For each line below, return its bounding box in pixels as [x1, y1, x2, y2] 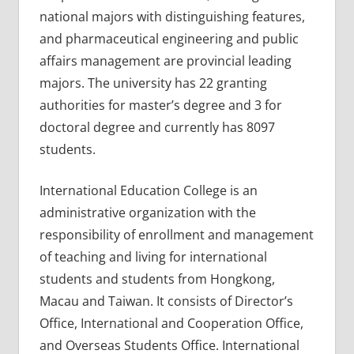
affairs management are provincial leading [39, 51, 292, 70]
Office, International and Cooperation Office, [39, 314, 303, 332]
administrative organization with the [39, 203, 256, 221]
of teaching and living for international [39, 247, 267, 265]
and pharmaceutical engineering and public [39, 29, 299, 47]
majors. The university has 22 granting [39, 73, 267, 92]
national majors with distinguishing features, [39, 7, 305, 25]
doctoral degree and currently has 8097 [39, 118, 275, 136]
